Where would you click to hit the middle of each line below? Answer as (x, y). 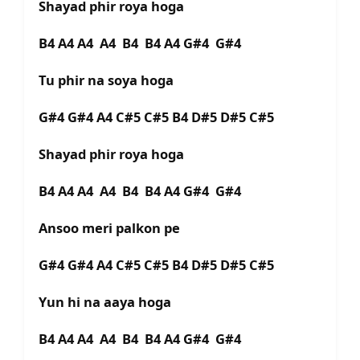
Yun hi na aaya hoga (106, 302)
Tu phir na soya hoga (108, 80)
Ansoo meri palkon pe (111, 228)
